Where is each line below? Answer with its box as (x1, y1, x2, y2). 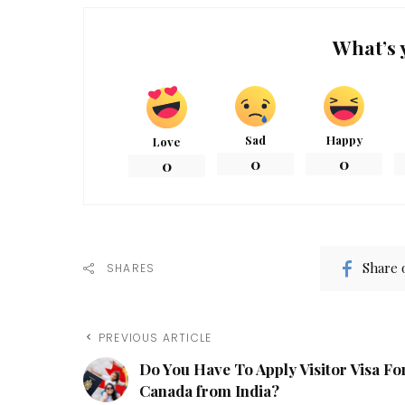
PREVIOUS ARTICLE (99, 329, 212, 345)
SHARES (107, 259, 155, 276)
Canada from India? (139, 380, 279, 400)
